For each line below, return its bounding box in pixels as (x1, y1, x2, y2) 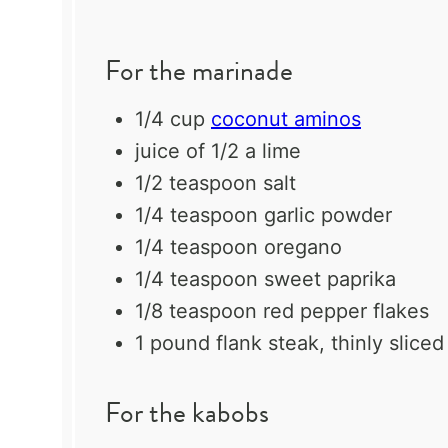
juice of (135, 138, 211, 163)
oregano (258, 234, 342, 259)
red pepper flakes (257, 298, 429, 323)
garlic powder (258, 202, 392, 227)
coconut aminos (211, 106, 361, 131)
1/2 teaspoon (135, 170, 257, 195)
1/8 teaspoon (135, 298, 257, 323)
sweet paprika (258, 266, 396, 291)
